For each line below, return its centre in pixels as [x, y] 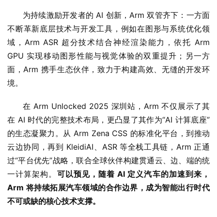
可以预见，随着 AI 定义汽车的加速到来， [133, 174]
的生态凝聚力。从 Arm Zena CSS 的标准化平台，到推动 [108, 133]
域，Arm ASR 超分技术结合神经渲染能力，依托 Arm [108, 42]
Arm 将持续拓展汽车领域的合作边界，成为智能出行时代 [108, 188]
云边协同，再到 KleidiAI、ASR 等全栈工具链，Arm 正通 [108, 147]
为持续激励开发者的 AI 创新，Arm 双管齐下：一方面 [116, 15]
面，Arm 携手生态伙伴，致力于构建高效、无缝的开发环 [108, 70]
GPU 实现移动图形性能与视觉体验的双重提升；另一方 [108, 56]
